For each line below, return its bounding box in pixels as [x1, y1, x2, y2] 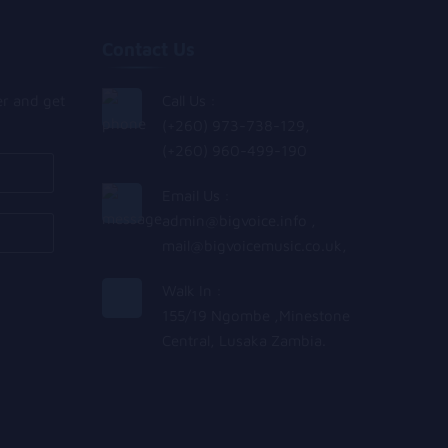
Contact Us [102, 39, 195, 61]
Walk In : [162, 282, 222, 300]
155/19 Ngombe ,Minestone [162, 307, 350, 325]
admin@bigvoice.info [162, 212, 311, 230]
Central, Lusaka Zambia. [162, 332, 326, 350]
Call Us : [162, 92, 216, 110]
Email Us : [162, 187, 230, 205]
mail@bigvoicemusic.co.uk [162, 237, 342, 255]
